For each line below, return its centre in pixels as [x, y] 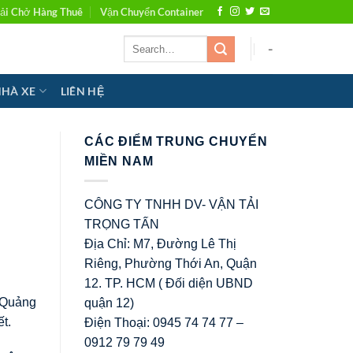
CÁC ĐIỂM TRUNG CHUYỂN [176, 141]
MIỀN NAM [119, 161]
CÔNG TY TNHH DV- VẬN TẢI [171, 204]
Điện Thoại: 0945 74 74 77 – [164, 322]
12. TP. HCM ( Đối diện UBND [169, 283]
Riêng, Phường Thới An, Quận [171, 263]
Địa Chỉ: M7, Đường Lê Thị [160, 243]
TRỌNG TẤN [122, 224]
